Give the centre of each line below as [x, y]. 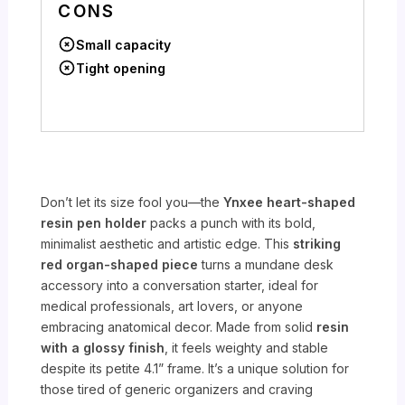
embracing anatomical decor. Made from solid [179, 326]
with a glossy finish [103, 347]
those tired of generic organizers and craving [177, 389]
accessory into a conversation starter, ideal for [180, 285]
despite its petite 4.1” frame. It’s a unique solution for [195, 368]
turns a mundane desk [266, 264]
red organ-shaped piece [120, 264]
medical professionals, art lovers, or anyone [172, 306]
